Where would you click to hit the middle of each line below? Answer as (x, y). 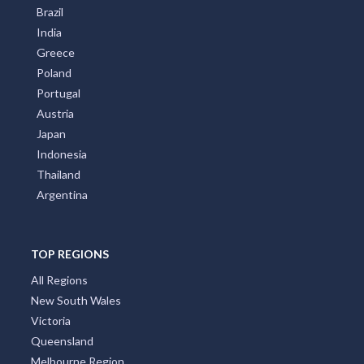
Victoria (50, 320)
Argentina (62, 194)
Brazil (50, 11)
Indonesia (62, 154)
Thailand (58, 174)
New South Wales (76, 300)
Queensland (62, 340)
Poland (54, 72)
